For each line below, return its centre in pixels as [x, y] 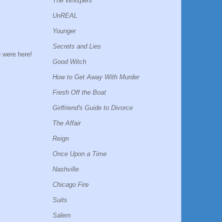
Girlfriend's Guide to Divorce [93, 108]
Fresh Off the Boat [79, 92]
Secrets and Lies [77, 46]
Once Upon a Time [80, 154]
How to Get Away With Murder [96, 77]
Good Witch [69, 61]
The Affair [67, 123]
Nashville [66, 169]
